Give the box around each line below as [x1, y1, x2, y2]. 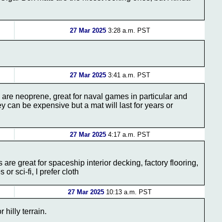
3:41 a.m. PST [106, 71, 150, 79]
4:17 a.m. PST [106, 131, 150, 138]
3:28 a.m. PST [106, 27, 150, 34]
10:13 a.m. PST [104, 188, 152, 196]
